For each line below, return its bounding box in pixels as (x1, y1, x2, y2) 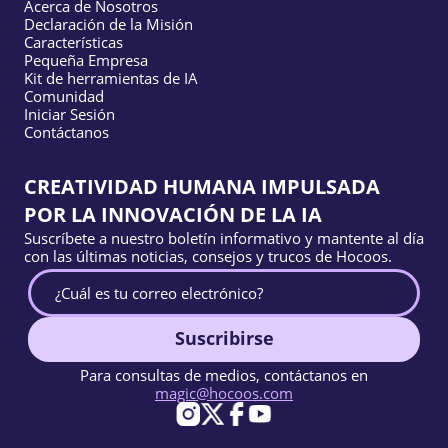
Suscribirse (174, 325, 274, 350)
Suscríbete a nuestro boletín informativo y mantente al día (24, 227, 424, 248)
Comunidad (24, 85, 104, 106)
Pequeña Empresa (24, 49, 148, 70)
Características (24, 31, 123, 52)
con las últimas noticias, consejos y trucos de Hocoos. (24, 245, 392, 266)
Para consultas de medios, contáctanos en (80, 364, 368, 385)
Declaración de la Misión (24, 13, 193, 34)
